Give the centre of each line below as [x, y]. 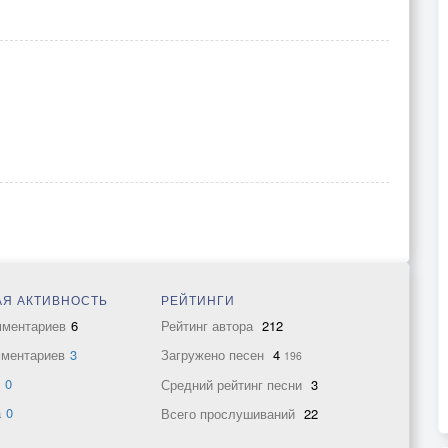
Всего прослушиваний [229, 413]
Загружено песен [214, 354]
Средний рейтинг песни [233, 384]
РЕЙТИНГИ [197, 299]
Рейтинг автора [208, 325]
